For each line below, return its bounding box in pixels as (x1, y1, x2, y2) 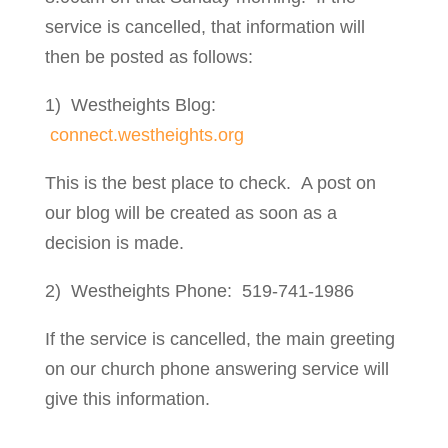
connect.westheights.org (49, 125, 244, 145)
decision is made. (44, 233, 184, 253)
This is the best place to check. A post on (44, 173, 376, 193)
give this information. (44, 389, 210, 409)
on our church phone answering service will (44, 359, 389, 379)
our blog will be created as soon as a (44, 203, 337, 223)
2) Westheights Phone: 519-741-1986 (44, 281, 354, 301)
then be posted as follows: (44, 47, 253, 67)
